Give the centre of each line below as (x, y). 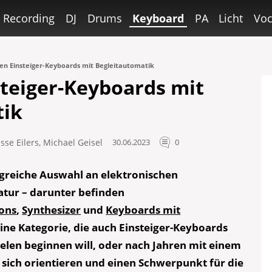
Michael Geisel (73, 142)
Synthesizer (52, 210)
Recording (29, 18)
